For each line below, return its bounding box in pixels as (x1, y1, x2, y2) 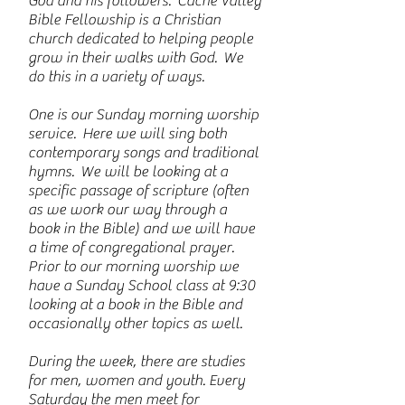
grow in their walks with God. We (28, 49, 243, 67)
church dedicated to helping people (28, 30, 253, 48)
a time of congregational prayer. (28, 239, 237, 257)
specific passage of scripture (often (28, 182, 249, 200)
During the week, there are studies (28, 353, 245, 371)
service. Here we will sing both (28, 125, 227, 143)
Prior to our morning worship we (28, 258, 239, 276)
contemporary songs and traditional (28, 144, 259, 162)
